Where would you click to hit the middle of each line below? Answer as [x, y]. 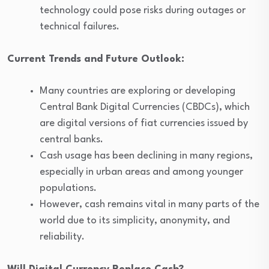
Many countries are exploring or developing [138, 91]
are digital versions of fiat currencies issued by [144, 124]
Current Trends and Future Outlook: [96, 59]
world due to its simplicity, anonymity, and [135, 221]
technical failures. [80, 27]
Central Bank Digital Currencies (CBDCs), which [145, 107]
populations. [68, 189]
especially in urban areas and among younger [141, 172]
